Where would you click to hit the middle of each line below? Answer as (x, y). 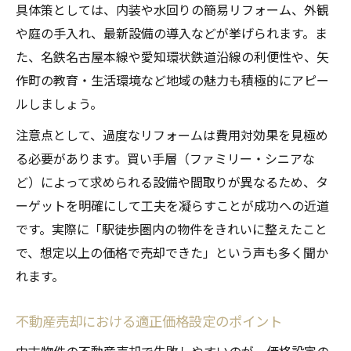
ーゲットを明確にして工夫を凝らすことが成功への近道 (172, 206)
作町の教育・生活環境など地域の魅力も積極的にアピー (172, 80)
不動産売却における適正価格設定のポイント (149, 321)
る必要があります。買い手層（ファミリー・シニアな (165, 159)
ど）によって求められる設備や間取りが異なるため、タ (172, 182)
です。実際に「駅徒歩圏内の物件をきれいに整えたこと (172, 229)
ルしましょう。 (59, 104)
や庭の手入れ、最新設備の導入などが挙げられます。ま (172, 33)
